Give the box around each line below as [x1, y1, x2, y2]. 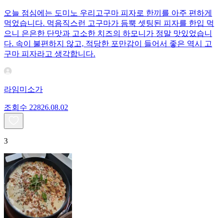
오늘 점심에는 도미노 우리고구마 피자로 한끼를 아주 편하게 [4, 9, 212, 18]
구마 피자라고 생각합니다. [4, 50, 95, 58]
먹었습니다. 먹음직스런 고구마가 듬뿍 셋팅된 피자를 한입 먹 [4, 19, 214, 28]
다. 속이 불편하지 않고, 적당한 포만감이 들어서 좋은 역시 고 [4, 39, 212, 48]
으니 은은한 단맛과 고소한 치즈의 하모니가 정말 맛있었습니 [4, 29, 212, 38]
